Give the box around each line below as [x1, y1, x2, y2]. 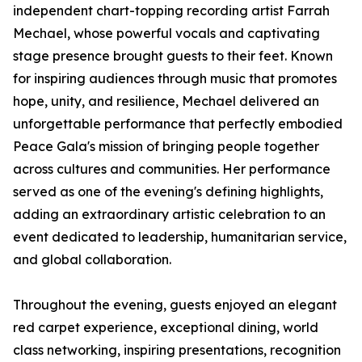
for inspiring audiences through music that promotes [13, 70, 337, 87]
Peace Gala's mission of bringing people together [13, 138, 319, 155]
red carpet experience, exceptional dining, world [13, 319, 318, 336]
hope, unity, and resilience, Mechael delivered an [13, 93, 319, 110]
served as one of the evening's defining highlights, [13, 183, 323, 200]
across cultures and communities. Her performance [13, 161, 330, 178]
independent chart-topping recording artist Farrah [13, 2, 330, 19]
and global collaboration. [13, 251, 171, 268]
